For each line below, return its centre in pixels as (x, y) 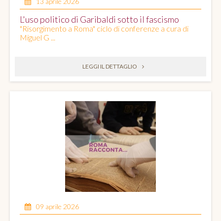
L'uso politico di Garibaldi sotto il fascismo (99, 19)
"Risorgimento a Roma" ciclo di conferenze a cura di (104, 29)
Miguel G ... (37, 37)
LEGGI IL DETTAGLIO (110, 67)
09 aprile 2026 (57, 207)
